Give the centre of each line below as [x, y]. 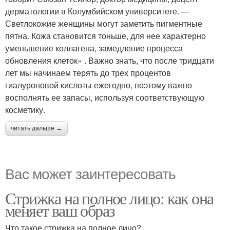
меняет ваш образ [60, 210]
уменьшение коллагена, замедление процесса [94, 48]
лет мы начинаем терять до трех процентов [88, 72]
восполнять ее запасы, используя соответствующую [105, 97]
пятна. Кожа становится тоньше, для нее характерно [106, 35]
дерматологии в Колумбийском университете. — [97, 11]
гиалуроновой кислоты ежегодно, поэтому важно [99, 85]
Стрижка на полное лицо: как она [109, 198]
